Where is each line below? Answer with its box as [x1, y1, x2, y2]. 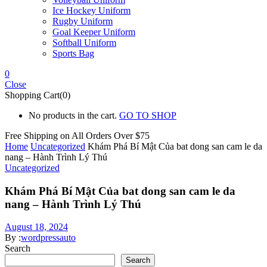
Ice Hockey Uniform [52, 5, 131, 15]
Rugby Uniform [52, 15, 113, 26]
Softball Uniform [52, 37, 116, 48]
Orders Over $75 [86, 130, 150, 141]
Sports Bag [52, 48, 94, 58]
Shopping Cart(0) [5, 89, 70, 100]
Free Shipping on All [5, 130, 86, 141]
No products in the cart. [29, 110, 117, 120]
